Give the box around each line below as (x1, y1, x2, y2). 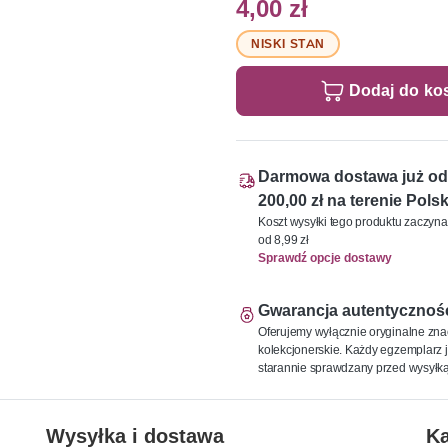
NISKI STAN (251, 35, 326, 51)
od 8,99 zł (258, 231, 309, 247)
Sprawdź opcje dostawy (258, 249, 392, 265)
